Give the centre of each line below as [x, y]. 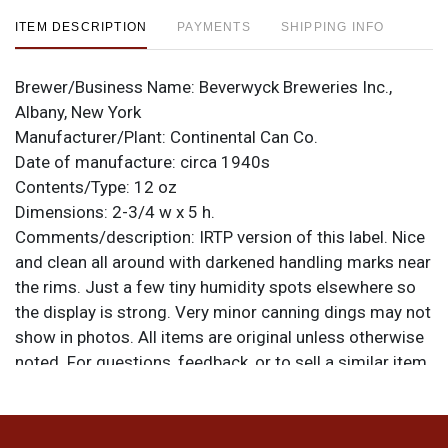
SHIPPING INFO [332, 26]
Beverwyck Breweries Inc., [295, 86]
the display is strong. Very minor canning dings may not [223, 311]
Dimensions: [63, 211]
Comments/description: [107, 236]
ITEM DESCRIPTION [81, 26]
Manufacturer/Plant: [92, 136]
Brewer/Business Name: [107, 86]
